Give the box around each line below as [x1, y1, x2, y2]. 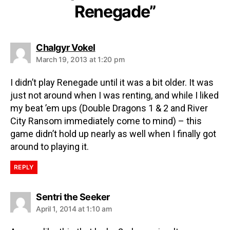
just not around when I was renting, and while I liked [10, 89, 219, 101]
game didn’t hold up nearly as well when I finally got [10, 128, 216, 139]
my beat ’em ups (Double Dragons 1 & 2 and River [10, 102, 208, 113]
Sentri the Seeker [36, 191, 110, 202]
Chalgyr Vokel [36, 42, 95, 53]
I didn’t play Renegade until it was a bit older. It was [10, 76, 214, 88]
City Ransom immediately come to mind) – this [10, 115, 202, 126]
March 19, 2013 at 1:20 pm [36, 54, 125, 64]
